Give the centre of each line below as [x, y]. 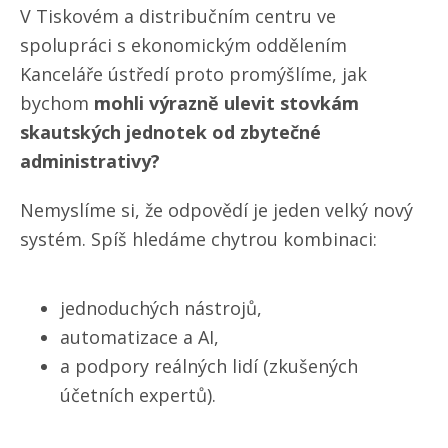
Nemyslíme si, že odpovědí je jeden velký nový [216, 210]
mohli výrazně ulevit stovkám [226, 103]
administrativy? [90, 161]
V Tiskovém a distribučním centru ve [178, 16]
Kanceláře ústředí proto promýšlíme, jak [193, 74]
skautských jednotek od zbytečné [170, 132]
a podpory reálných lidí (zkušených [209, 366]
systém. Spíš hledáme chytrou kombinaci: [198, 239]
